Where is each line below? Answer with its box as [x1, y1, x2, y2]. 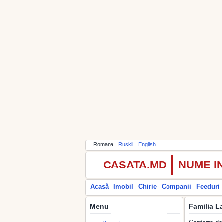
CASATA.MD [103, 159, 166, 171]
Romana [93, 141, 113, 147]
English [138, 141, 156, 147]
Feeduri [196, 183, 220, 190]
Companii [162, 183, 191, 190]
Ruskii [118, 141, 133, 147]
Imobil [113, 183, 133, 190]
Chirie [138, 183, 157, 190]
